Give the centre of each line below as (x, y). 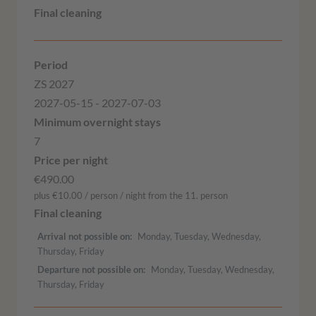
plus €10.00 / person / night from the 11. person (131, 196)
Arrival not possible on (84, 236)
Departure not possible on (90, 269)
